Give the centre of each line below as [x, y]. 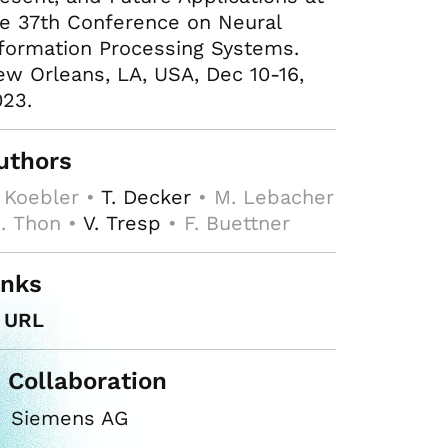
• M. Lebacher [262, 197]
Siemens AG [65, 418]
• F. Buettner [225, 223]
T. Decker [145, 197]
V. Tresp [121, 223]
